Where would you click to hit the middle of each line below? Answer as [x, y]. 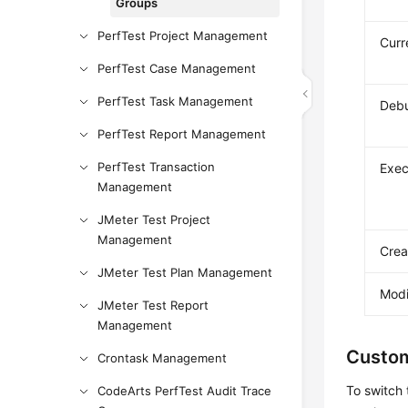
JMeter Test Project [154, 219]
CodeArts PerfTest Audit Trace [185, 391]
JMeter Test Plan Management [185, 272]
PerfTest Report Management [182, 134]
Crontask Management [163, 358]
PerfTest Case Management [177, 68]
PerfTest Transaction [157, 167]
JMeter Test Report [153, 305]
